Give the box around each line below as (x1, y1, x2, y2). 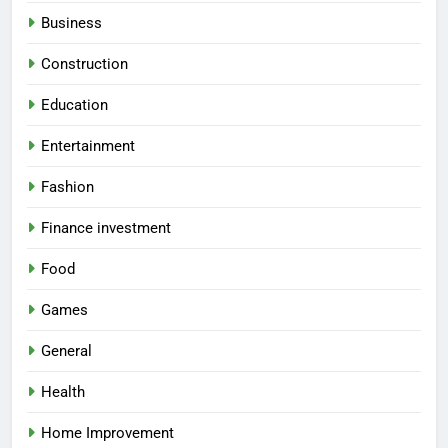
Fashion (41, 178, 94, 197)
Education (41, 96, 108, 115)
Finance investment (41, 219, 171, 238)
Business (41, 14, 102, 33)
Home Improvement (41, 424, 174, 443)
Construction (41, 55, 128, 74)
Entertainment (41, 137, 135, 156)
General (41, 342, 92, 361)
